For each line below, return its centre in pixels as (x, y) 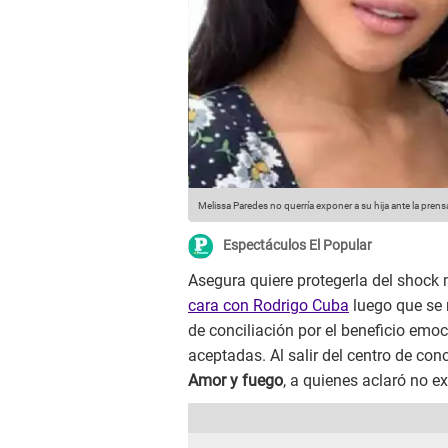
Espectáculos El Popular (297, 245)
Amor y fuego (235, 381)
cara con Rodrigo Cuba (268, 306)
